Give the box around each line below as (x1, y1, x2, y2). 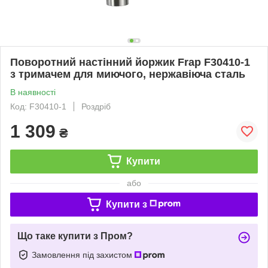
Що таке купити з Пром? (17, 230, 133, 241)
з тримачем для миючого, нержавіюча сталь (10, 68, 245, 80)
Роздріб (81, 101, 111, 111)
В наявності (10, 87, 56, 97)
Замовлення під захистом (32, 249, 135, 260)
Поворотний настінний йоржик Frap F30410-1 (10, 56, 250, 68)
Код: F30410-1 (10, 101, 66, 111)
